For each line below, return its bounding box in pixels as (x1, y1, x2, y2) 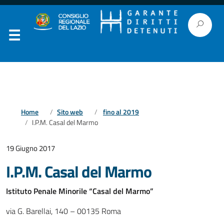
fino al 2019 (103, 106, 139, 117)
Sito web (57, 106, 83, 117)
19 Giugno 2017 (6, 142, 55, 154)
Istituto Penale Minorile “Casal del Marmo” (6, 185, 153, 197)
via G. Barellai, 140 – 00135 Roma (6, 205, 121, 217)
